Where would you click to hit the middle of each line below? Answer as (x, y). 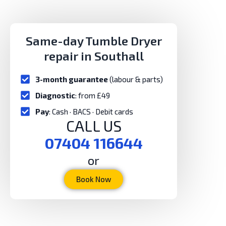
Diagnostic (55, 95)
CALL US (94, 126)
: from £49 (93, 95)
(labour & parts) (135, 79)
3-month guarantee (72, 79)
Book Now (94, 179)
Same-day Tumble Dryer (94, 41)
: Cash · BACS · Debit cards (91, 111)
